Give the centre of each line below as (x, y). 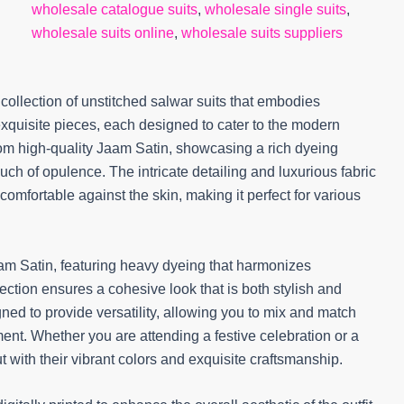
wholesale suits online (102, 33)
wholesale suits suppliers (262, 33)
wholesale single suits (275, 9)
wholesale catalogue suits (114, 9)
